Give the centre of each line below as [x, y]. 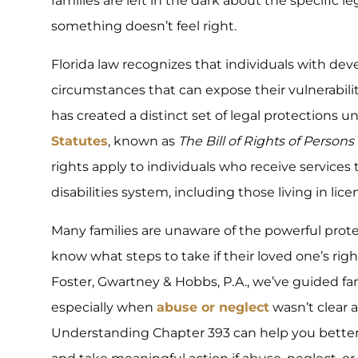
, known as [143, 141]
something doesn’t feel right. [144, 26]
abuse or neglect [213, 307]
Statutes [80, 141]
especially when [104, 307]
